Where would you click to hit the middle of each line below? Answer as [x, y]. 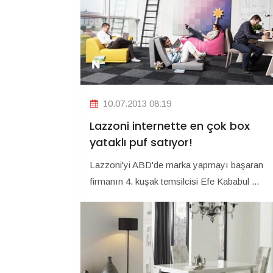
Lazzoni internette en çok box [170, 126]
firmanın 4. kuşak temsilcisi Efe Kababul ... [174, 182]
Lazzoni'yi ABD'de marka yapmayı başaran [176, 165]
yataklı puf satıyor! [141, 143]
